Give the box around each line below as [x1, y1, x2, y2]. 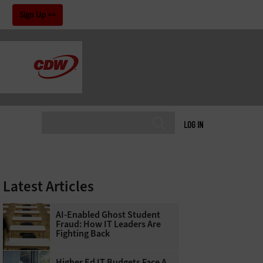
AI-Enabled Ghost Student [55, 208, 160, 221]
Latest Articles [2, 177, 94, 196]
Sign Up [19, 9, 46, 21]
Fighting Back [55, 227, 110, 240]
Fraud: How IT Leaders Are [55, 218, 161, 230]
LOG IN [184, 119, 203, 130]
